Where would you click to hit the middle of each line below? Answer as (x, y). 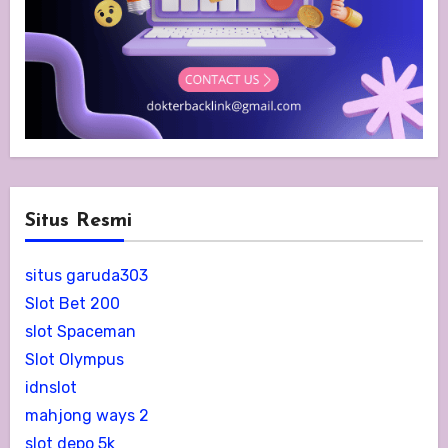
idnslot (50, 387)
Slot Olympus (74, 359)
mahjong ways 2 (86, 415)
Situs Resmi (78, 220)
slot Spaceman (80, 331)
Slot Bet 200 (72, 303)
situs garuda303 (86, 275)
